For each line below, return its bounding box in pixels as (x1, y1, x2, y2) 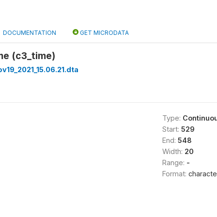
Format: (162, 170, 188, 178)
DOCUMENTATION (3, 29, 56, 36)
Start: (162, 125, 181, 133)
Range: (162, 158, 186, 167)
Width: (162, 147, 185, 155)
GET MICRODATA (78, 29, 129, 36)
